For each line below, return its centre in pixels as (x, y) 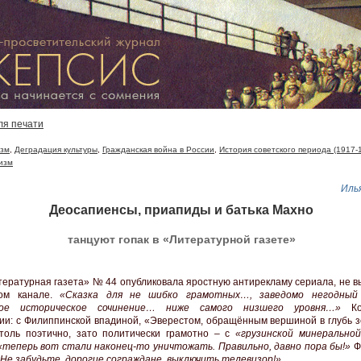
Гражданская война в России (158, 149)
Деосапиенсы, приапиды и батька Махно (181, 210)
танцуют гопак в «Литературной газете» (181, 240)
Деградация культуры (56, 149)
